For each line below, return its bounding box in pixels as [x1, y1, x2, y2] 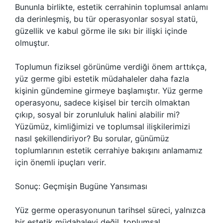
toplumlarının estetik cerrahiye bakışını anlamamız [15, 145, 203, 155]
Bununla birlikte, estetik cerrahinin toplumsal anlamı [15, 2, 208, 12]
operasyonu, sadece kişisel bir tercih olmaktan [15, 98, 190, 108]
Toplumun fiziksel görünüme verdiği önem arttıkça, [15, 62, 207, 72]
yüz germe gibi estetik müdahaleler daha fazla [15, 74, 189, 84]
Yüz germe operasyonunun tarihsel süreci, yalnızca [15, 205, 206, 215]
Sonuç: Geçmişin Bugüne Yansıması [15, 181, 147, 191]
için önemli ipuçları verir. [15, 157, 106, 167]
